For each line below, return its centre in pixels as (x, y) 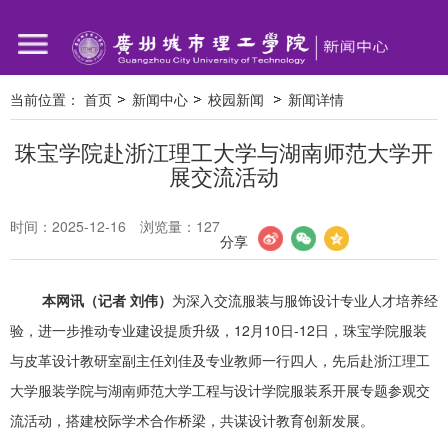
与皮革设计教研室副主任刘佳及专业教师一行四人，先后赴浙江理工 (220, 360)
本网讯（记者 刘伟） (107, 300)
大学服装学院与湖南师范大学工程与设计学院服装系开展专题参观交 (220, 390)
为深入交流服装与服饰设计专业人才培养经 (305, 300)
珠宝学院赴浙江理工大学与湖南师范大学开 (224, 151)
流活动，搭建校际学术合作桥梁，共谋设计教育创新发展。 (192, 420)
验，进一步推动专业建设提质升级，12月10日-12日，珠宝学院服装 (218, 330)
